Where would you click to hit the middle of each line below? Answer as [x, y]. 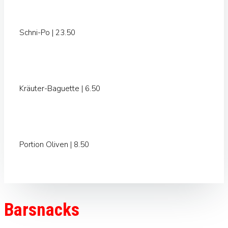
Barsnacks [42, 210]
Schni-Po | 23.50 [47, 33]
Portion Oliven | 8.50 [54, 145]
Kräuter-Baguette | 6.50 [60, 89]
